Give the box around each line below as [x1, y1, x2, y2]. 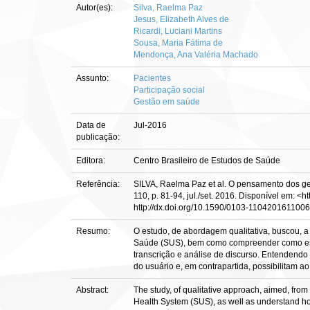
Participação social [134, 85, 205, 95]
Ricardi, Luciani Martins [134, 26, 222, 36]
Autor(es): [76, 3, 115, 12]
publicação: [76, 132, 122, 142]
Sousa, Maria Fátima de [134, 38, 223, 48]
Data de [76, 120, 106, 130]
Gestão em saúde [134, 97, 200, 107]
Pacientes [134, 73, 171, 83]
